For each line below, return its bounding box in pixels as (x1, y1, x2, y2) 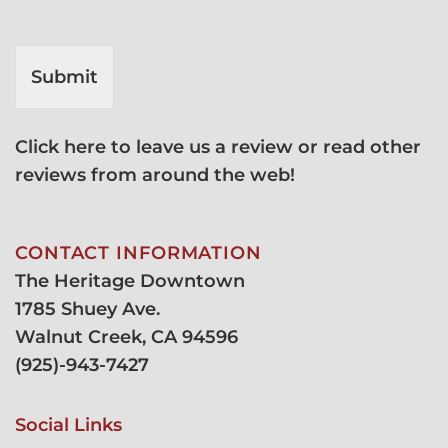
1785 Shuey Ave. (15, 297, 160, 319)
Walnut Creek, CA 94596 (15, 325, 238, 347)
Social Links (15, 414, 122, 436)
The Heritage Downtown (15, 269, 245, 291)
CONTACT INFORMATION (15, 241, 262, 263)
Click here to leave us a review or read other (15, 136, 421, 158)
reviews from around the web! (15, 164, 295, 186)
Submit (31, 66, 98, 88)
